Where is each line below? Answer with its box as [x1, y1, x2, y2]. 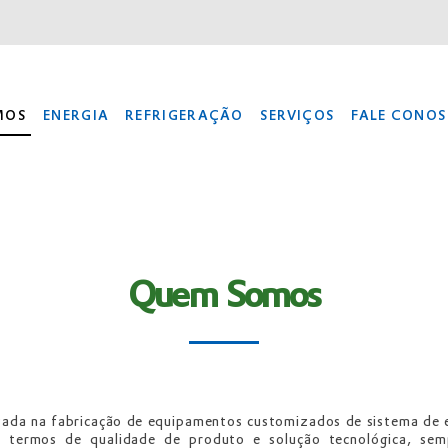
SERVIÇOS [259, 107, 336, 124]
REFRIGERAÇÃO [125, 107, 244, 124]
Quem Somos [127, 269, 320, 318]
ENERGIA [43, 107, 110, 124]
